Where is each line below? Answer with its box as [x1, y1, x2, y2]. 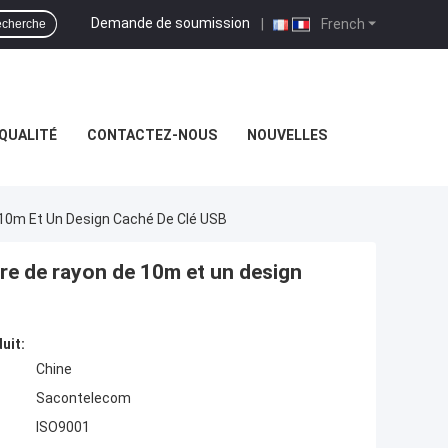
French [318, 15, 365, 32]
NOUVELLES [247, 127, 327, 143]
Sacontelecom [36, 390, 131, 407]
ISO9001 [36, 419, 90, 436]
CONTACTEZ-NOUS [87, 127, 217, 143]
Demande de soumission [91, 14, 250, 31]
